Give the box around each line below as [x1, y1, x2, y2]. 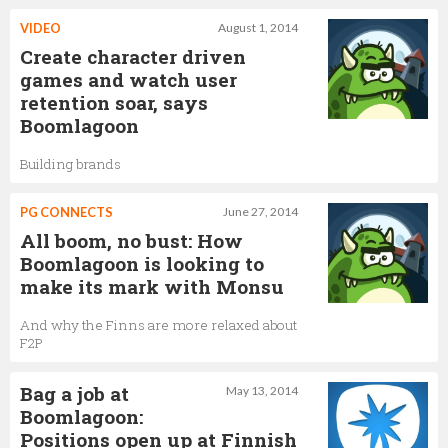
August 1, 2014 [218, 19, 298, 35]
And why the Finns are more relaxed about [20, 315, 297, 334]
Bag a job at [20, 380, 129, 406]
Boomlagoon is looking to [20, 250, 264, 276]
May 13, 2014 [226, 382, 298, 398]
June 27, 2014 [223, 203, 298, 219]
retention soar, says [20, 89, 208, 115]
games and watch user [20, 66, 237, 92]
